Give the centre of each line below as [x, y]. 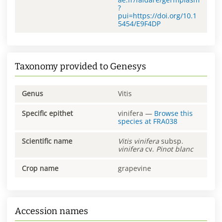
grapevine [135, 168]
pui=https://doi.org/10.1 [157, 15]
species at [136, 121]
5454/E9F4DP [139, 23]
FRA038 [165, 121]
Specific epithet [47, 113]
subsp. [171, 141]
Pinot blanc [175, 149]
